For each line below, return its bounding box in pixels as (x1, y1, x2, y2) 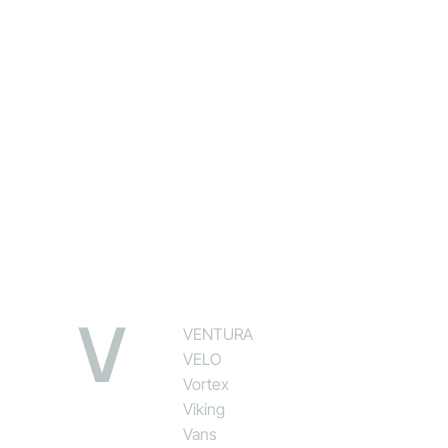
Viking (183, 398, 226, 419)
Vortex (183, 373, 230, 394)
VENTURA (183, 323, 254, 344)
